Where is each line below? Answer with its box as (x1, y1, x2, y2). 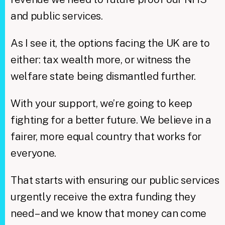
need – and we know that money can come (10, 206, 206, 219)
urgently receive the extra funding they (10, 190, 196, 203)
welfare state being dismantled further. (10, 69, 196, 82)
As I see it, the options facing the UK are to (10, 36, 210, 49)
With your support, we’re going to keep (10, 96, 192, 109)
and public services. (10, 9, 103, 22)
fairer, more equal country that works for (10, 130, 202, 143)
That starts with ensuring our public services (10, 173, 219, 186)
